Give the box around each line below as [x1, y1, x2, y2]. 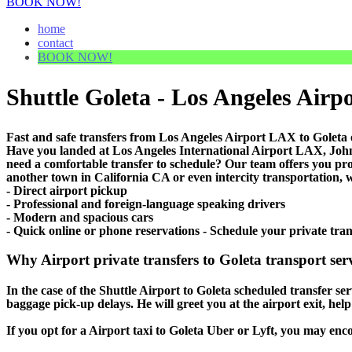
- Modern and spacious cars [6, 210, 153, 224]
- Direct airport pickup [6, 183, 127, 197]
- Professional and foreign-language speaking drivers [6, 196, 285, 211]
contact [38, 35, 73, 49]
